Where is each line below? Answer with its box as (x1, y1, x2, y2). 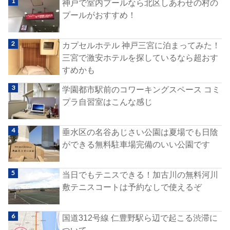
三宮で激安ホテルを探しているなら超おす (62, 53, 219, 63)
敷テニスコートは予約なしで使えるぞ (62, 182, 202, 192)
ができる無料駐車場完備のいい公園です (62, 140, 210, 149)
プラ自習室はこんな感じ (62, 97, 153, 106)
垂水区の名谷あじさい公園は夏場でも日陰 (62, 127, 219, 137)
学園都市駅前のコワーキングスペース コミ (62, 84, 221, 94)
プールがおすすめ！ (62, 10, 137, 20)
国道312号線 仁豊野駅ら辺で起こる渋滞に (62, 213, 218, 222)
